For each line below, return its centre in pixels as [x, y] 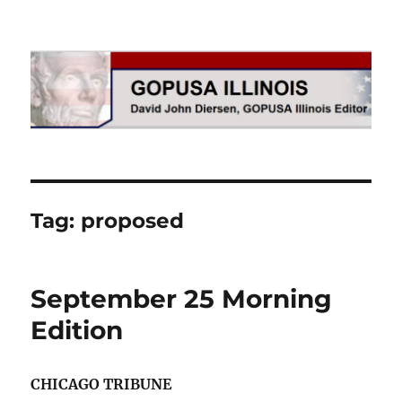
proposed [133, 221]
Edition [77, 331]
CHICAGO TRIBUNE [101, 385]
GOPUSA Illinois [117, 50]
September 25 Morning [182, 299]
